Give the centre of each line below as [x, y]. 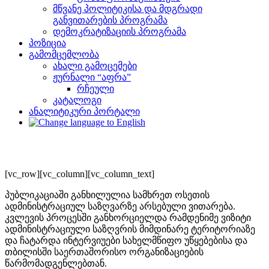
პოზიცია [47, 43]
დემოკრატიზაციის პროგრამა [119, 32]
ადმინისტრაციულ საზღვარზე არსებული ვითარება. [120, 206]
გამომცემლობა [64, 54]
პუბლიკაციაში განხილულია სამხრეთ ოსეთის [107, 195]
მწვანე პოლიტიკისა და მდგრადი [128, 9]
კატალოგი [77, 100]
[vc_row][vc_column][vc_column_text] [80, 174]
